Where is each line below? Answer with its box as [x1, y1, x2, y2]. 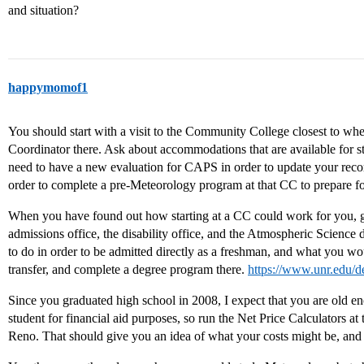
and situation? [8, 3, 79, 17]
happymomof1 [8, 80, 88, 94]
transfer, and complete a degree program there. [8, 262, 248, 276]
